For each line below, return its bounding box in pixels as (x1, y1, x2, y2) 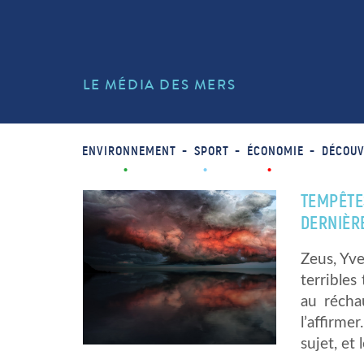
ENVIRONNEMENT (81, 142, 176, 159)
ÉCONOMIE (246, 142, 304, 159)
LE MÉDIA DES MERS (83, 75, 236, 95)
